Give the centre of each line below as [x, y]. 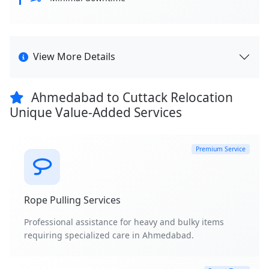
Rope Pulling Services [72, 200]
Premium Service [221, 149]
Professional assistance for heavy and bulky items [124, 222]
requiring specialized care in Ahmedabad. [109, 235]
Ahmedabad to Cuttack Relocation [131, 97]
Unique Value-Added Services [96, 112]
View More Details [74, 57]
